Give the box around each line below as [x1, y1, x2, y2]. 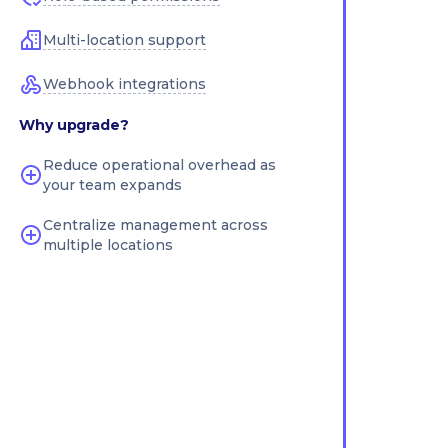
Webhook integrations [43, 75, 207, 93]
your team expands [43, 176, 183, 194]
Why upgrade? [19, 116, 129, 134]
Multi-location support [43, 31, 207, 49]
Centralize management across [43, 216, 269, 234]
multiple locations [43, 236, 174, 254]
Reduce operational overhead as [43, 156, 277, 174]
